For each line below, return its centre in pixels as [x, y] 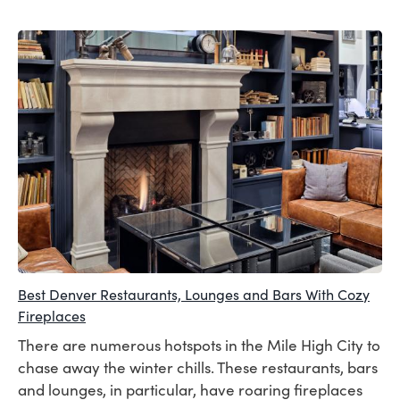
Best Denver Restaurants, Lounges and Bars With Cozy [194, 294]
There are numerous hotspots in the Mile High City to [199, 345]
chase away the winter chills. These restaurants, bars [198, 367]
